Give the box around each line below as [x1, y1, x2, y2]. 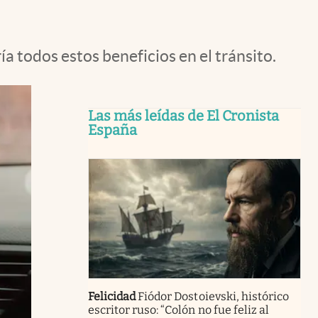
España [88, 121, 137, 138]
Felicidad [88, 289, 136, 303]
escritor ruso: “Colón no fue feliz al [88, 302, 269, 317]
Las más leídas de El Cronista [88, 107, 279, 124]
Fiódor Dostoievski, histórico [138, 289, 289, 303]
